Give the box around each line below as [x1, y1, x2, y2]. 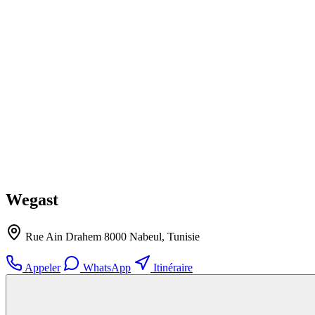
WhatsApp [80, 261, 131, 274]
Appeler [22, 261, 60, 274]
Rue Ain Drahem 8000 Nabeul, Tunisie [22, 230, 200, 243]
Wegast [6, 190, 58, 209]
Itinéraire [150, 261, 193, 274]
